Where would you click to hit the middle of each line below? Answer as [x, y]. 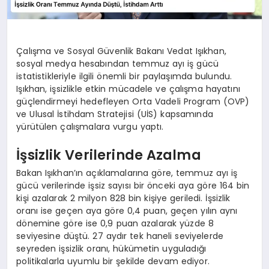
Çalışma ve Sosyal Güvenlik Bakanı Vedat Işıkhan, [121, 51]
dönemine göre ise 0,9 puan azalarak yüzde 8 [115, 223]
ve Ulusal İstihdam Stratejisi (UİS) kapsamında [115, 114]
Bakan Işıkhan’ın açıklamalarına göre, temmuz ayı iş [127, 173]
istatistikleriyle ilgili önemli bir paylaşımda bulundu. [124, 76]
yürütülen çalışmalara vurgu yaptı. [90, 126]
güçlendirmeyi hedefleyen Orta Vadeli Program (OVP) [133, 101]
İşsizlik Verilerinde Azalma [109, 155]
